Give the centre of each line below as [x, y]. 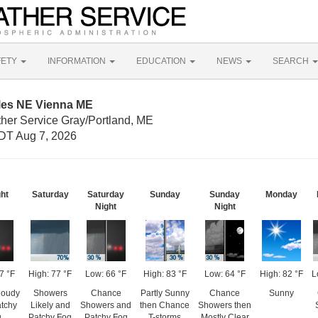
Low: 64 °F [225, 274]
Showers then [225, 305]
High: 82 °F [281, 274]
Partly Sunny [165, 293]
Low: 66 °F [106, 274]
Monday [281, 194]
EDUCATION [162, 61]
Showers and [106, 305]
